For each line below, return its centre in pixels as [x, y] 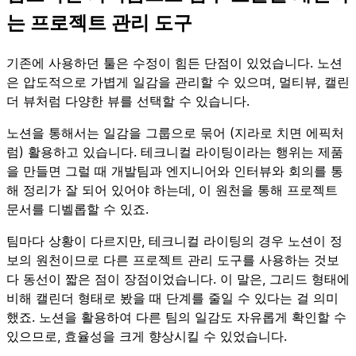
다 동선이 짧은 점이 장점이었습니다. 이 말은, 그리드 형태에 [178, 279]
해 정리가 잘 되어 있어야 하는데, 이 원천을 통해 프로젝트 [172, 190]
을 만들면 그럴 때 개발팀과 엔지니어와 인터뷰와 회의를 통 [175, 171]
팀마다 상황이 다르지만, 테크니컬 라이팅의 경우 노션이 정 [174, 241]
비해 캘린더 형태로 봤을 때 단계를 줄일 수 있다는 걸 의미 [172, 298]
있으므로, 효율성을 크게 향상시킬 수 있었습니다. [147, 337]
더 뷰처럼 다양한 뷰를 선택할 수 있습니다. [128, 101]
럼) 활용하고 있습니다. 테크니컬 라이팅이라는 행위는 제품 [175, 152]
